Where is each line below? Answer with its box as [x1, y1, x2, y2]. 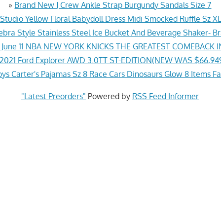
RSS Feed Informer [132, 91, 199, 101]
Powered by [85, 91, 132, 101]
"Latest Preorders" [21, 91, 86, 101]
